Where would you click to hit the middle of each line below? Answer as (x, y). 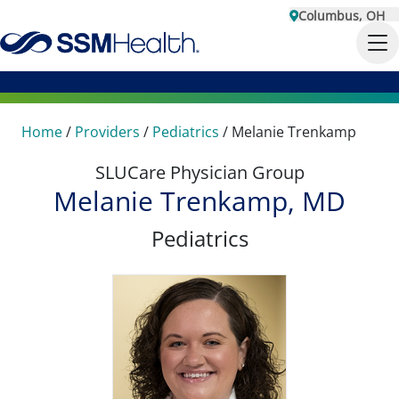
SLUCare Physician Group (199, 172)
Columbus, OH (342, 16)
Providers (107, 132)
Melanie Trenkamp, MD (199, 201)
